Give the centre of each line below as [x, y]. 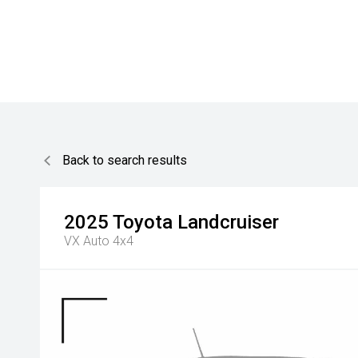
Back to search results [125, 160]
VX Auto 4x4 [99, 241]
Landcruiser [228, 222]
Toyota [143, 222]
